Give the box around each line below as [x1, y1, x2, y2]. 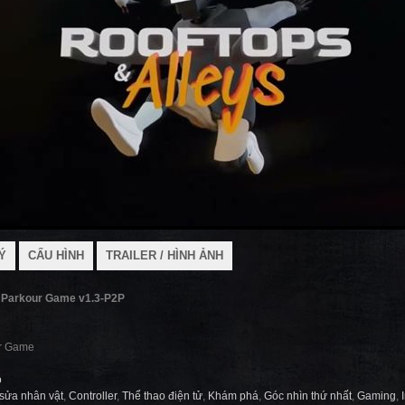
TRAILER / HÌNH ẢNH [106, 249, 223, 262]
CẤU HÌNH [28, 249, 84, 262]
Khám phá [208, 390, 259, 402]
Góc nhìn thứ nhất [264, 390, 352, 402]
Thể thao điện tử [122, 390, 202, 402]
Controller [69, 390, 117, 402]
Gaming [357, 390, 396, 402]
